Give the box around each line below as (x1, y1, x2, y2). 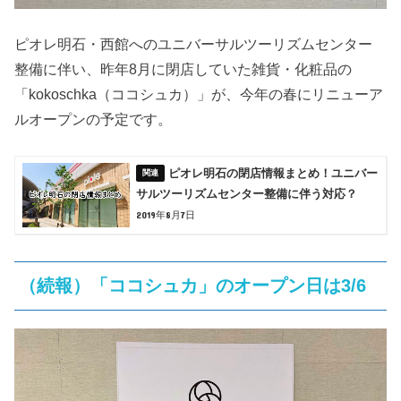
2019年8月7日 (136, 209, 196, 220)
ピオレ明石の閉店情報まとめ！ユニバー (168, 166, 379, 181)
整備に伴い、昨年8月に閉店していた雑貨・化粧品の (14, 61, 353, 78)
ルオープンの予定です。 (14, 111, 173, 128)
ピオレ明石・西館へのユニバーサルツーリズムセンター (14, 36, 373, 53)
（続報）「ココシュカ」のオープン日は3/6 (19, 276, 367, 296)
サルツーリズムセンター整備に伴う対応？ (136, 187, 358, 201)
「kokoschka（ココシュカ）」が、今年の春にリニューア (14, 86, 384, 103)
